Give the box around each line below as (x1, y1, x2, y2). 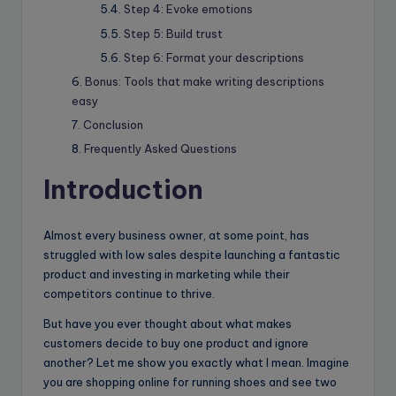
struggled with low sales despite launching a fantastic (43, 247, 340, 262)
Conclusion (83, 117, 143, 132)
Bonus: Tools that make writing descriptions (85, 73, 324, 88)
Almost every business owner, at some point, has (43, 227, 309, 242)
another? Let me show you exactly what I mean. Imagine (43, 354, 349, 369)
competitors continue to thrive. (43, 286, 215, 301)
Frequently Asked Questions (84, 141, 237, 156)
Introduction (43, 172, 203, 206)
